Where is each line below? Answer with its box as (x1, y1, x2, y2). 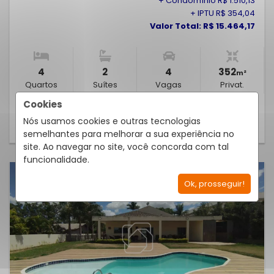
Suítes (92, 80, 117, 91)
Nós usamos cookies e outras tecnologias (23, 115, 201, 127)
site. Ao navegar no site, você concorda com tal (23, 141, 229, 153)
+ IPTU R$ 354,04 (190, 7, 255, 20)
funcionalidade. (23, 154, 89, 166)
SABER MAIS (199, 116, 246, 127)
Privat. (220, 80, 244, 91)
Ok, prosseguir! (184, 178, 245, 190)
